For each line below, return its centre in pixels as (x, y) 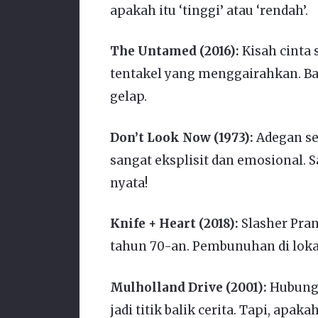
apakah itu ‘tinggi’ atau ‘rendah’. (209, 10)
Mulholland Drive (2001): (188, 287)
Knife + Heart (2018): (174, 224)
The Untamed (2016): (174, 51)
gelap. (128, 97)
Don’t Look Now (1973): (181, 137)
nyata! (128, 183)
